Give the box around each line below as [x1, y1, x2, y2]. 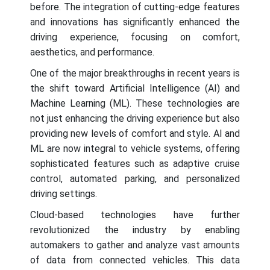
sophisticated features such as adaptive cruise [30, 158, 240, 170]
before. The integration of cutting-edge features [30, 1, 240, 13]
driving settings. [30, 188, 97, 200]
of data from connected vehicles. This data [30, 254, 240, 266]
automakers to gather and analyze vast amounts [30, 239, 240, 251]
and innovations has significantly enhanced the [30, 16, 240, 28]
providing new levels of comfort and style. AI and [30, 128, 240, 140]
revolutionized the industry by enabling [30, 224, 240, 236]
